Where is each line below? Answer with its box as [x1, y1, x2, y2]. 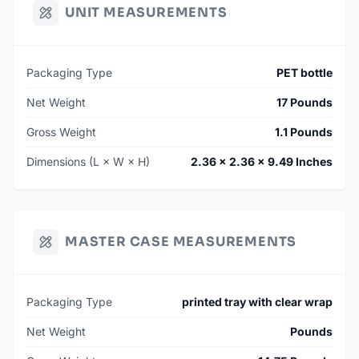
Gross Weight [26, 125, 96, 139]
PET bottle [276, 66, 333, 80]
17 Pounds [276, 95, 333, 110]
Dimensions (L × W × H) [26, 155, 150, 169]
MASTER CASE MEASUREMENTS [65, 233, 297, 251]
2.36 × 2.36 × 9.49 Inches [191, 155, 333, 169]
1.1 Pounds [275, 125, 333, 139]
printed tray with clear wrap [182, 295, 333, 309]
